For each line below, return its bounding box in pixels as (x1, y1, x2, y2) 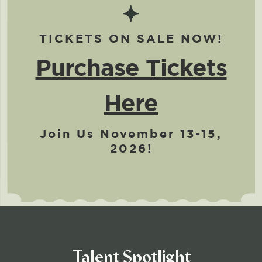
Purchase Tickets (35, 52, 227, 84)
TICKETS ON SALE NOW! (39, 31, 223, 46)
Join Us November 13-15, (40, 126, 222, 142)
